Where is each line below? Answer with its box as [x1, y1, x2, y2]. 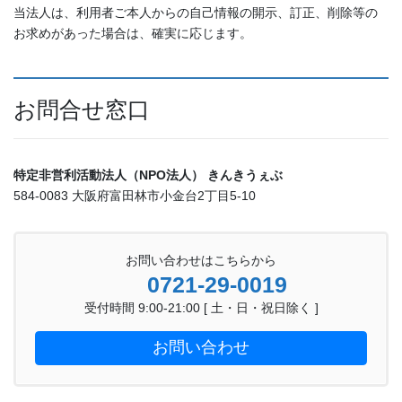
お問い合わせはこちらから [126, 253, 276, 268]
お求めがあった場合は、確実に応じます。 [13, 26, 252, 41]
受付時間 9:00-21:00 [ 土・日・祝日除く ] [83, 301, 319, 316]
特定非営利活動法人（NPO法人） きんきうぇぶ [13, 168, 283, 183]
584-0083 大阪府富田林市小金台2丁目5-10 [13, 188, 256, 204]
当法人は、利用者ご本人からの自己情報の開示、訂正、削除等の [13, 5, 378, 21]
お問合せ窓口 [13, 97, 150, 122]
